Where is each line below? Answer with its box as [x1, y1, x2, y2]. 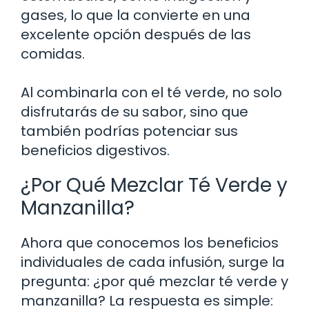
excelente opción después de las [21, 24, 251, 44]
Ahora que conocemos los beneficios [21, 232, 279, 252]
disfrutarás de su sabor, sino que [21, 101, 248, 121]
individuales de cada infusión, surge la [21, 252, 285, 272]
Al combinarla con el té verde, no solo [21, 82, 282, 102]
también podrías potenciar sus [21, 121, 238, 141]
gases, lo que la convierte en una [21, 5, 250, 25]
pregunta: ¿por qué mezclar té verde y [21, 271, 288, 291]
